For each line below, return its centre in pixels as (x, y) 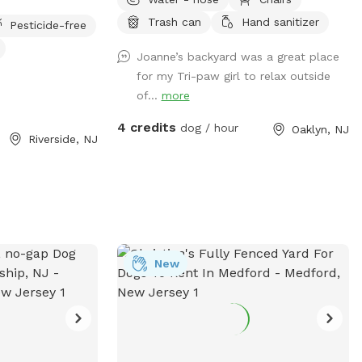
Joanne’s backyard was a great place (238, 56)
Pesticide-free (48, 25)
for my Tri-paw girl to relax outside (233, 76)
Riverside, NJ (63, 139)
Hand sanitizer (280, 21)
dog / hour (207, 127)
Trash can (174, 21)
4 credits (146, 127)
